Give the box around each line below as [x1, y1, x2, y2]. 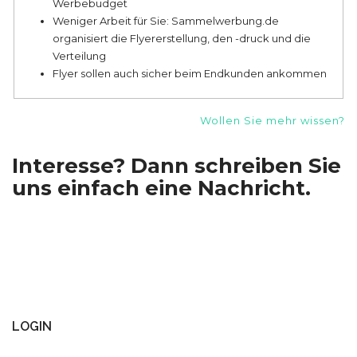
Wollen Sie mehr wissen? [200, 114, 345, 127]
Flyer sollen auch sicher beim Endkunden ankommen [53, 67, 328, 80]
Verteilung [53, 49, 107, 63]
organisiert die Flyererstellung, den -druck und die [53, 32, 312, 45]
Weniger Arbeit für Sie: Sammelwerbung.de [53, 14, 280, 28]
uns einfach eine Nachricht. [12, 175, 311, 202]
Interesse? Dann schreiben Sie [12, 153, 341, 179]
